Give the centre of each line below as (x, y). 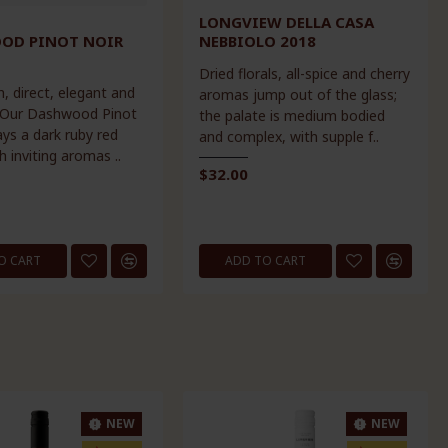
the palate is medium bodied (292, 115)
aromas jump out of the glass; (298, 94)
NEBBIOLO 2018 (258, 40)
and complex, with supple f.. (289, 136)
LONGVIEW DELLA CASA (287, 21)
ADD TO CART (266, 260)
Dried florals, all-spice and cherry (305, 73)
